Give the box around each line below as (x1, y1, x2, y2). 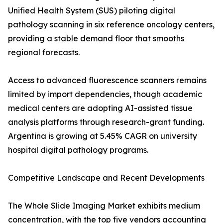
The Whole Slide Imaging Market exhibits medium (8, 201, 200, 211)
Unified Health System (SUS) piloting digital (8, 5, 175, 16)
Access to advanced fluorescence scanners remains (8, 75, 207, 86)
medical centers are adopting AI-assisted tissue (8, 103, 193, 113)
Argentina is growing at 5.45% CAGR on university (8, 131, 197, 141)
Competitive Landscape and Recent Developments (8, 173, 205, 183)
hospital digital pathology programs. (8, 145, 148, 155)
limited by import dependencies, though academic (8, 89, 202, 100)
